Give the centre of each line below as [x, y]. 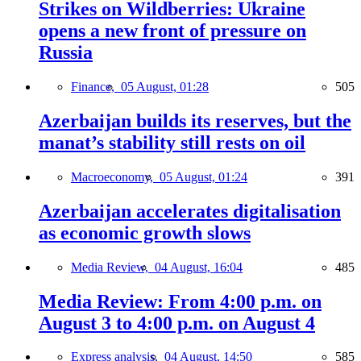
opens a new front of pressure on [172, 31]
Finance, [96, 87]
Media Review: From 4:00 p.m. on [180, 301]
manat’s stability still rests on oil [172, 142]
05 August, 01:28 [165, 87]
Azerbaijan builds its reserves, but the [195, 120]
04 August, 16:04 [199, 267]
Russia [66, 53]
